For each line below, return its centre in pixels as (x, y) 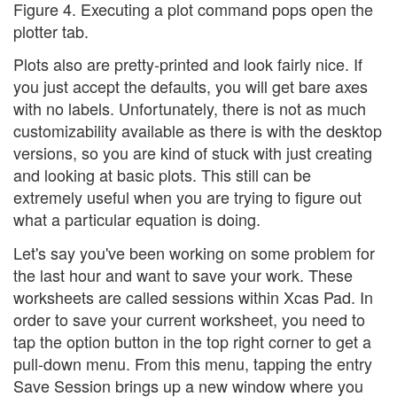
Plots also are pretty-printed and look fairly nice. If (188, 64)
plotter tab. (51, 31)
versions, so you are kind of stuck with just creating (193, 153)
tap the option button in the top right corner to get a (192, 341)
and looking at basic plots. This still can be (162, 175)
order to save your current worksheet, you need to (189, 319)
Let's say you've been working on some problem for (194, 252)
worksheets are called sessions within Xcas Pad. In (193, 296)
